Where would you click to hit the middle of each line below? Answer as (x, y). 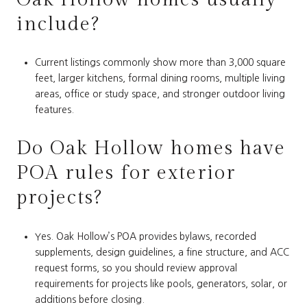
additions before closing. (89, 299)
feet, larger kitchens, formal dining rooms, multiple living (160, 78)
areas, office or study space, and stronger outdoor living (160, 94)
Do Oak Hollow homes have (151, 148)
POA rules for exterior (126, 173)
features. (54, 110)
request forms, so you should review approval (136, 268)
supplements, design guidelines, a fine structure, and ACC (162, 252)
